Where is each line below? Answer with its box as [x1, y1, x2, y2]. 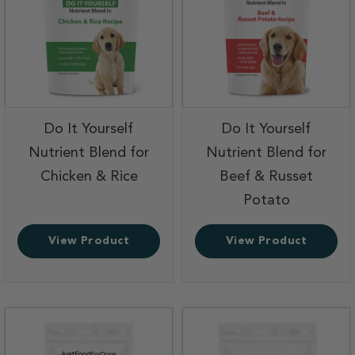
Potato [242, 193, 290, 208]
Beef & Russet [219, 169, 313, 184]
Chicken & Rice [40, 169, 138, 184]
